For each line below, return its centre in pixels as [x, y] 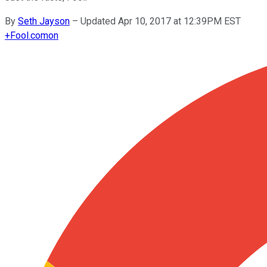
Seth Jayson [44, 21]
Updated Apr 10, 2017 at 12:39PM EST [161, 21]
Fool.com [29, 35]
